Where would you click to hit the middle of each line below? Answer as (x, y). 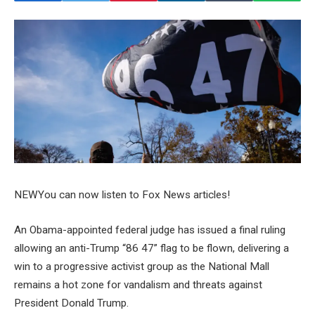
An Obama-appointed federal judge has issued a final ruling (150, 230)
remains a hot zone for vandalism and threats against (138, 285)
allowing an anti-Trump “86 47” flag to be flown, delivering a (152, 249)
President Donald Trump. (71, 303)
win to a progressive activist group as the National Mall (142, 267)
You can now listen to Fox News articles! (134, 195)
